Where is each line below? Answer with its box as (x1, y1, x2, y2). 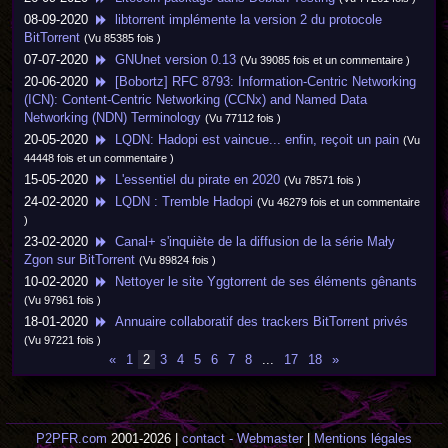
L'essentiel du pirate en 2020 (107, 172, 280, 187)
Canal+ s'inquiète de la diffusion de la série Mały (107, 234, 395, 249)
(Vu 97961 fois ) (24, 294, 101, 306)
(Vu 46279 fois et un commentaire (257, 196, 420, 208)
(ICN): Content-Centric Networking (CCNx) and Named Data (24, 92, 367, 107)
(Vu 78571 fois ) (284, 174, 361, 186)
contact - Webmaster (182, 431, 303, 446)
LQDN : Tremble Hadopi (107, 194, 253, 209)
